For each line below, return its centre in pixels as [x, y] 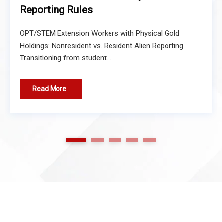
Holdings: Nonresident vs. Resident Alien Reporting [102, 45]
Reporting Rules [56, 10]
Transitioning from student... [65, 58]
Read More [49, 88]
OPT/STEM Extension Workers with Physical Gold [100, 33]
